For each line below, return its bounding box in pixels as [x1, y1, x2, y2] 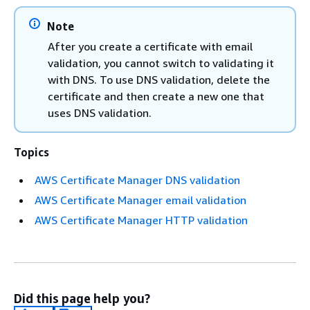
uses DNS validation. [48, 106, 152, 120]
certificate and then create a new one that [48, 89, 264, 103]
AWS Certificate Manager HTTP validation [35, 213, 248, 227]
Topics [14, 145, 49, 159]
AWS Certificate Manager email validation [35, 193, 246, 207]
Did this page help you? [14, 291, 150, 306]
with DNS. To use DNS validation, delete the [48, 73, 270, 86]
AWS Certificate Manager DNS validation [35, 173, 240, 187]
